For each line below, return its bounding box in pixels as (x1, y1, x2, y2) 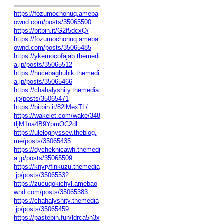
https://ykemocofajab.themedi (13, 52, 100, 60)
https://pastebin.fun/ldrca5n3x (13, 213, 100, 221)
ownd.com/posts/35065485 (13, 43, 91, 51)
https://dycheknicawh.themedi (13, 145, 100, 153)
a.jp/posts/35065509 (13, 154, 72, 162)
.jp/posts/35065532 (13, 171, 69, 179)
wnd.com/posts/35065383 (13, 188, 88, 196)
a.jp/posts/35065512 (13, 60, 72, 68)
